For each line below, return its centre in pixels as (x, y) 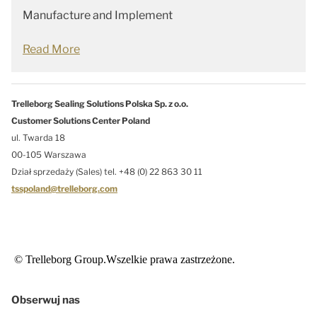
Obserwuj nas (46, 300)
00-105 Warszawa (49, 155)
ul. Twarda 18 (38, 138)
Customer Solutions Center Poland (81, 121)
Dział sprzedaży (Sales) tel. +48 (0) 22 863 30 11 (107, 172)
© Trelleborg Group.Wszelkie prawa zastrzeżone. (123, 259)
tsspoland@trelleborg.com (64, 189)
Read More (51, 49)
